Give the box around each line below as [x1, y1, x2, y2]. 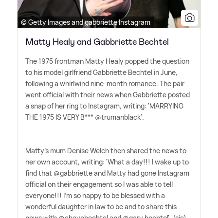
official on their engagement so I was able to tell [25, 180, 173, 189]
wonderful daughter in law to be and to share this [25, 202, 177, 211]
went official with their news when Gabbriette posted [25, 90, 190, 99]
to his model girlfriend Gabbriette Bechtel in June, [25, 68, 178, 77]
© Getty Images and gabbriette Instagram [21, 18, 150, 27]
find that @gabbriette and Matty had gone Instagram [25, 168, 189, 178]
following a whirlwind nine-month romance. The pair [25, 79, 184, 88]
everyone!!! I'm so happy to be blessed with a [25, 191, 165, 200]
